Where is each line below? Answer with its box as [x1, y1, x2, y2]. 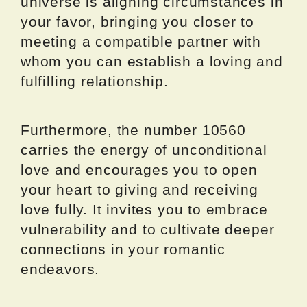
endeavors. [21, 261, 100, 278]
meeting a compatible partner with [21, 34, 262, 50]
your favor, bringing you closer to [21, 14, 254, 30]
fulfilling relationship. [21, 73, 169, 90]
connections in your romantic [21, 241, 225, 258]
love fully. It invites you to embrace [21, 201, 268, 218]
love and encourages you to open [21, 162, 258, 178]
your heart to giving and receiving [21, 182, 258, 198]
